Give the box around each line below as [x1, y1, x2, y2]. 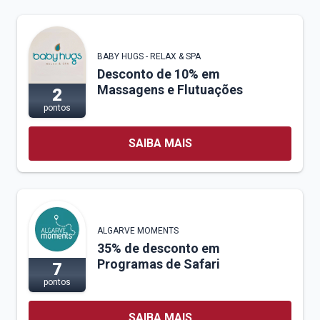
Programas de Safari [97, 256, 220, 271]
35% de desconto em [97, 240, 220, 256]
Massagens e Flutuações [97, 81, 243, 97]
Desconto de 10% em [97, 66, 220, 81]
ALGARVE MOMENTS [97, 225, 179, 236]
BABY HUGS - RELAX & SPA [97, 51, 201, 61]
